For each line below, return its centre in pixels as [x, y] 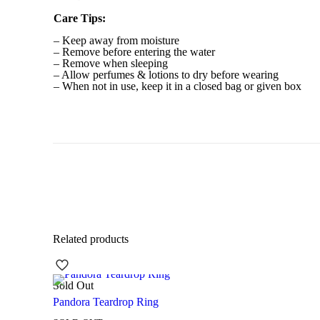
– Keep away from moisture [116, 41]
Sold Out [73, 286]
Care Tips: [79, 19]
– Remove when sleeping [110, 64]
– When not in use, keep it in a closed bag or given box [177, 86]
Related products [91, 239]
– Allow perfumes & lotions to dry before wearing [166, 75]
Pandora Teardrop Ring [106, 302]
